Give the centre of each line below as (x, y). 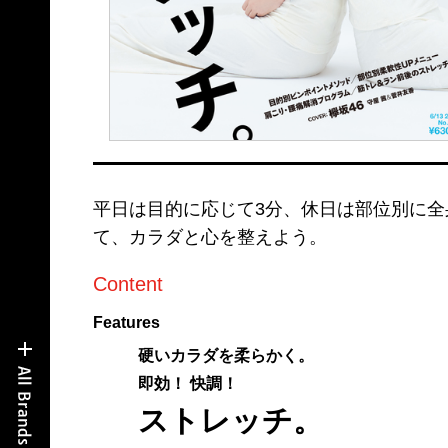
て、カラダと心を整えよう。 (209, 236)
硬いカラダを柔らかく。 (225, 355)
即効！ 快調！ (187, 383)
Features (126, 322)
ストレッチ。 (230, 420)
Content (127, 283)
